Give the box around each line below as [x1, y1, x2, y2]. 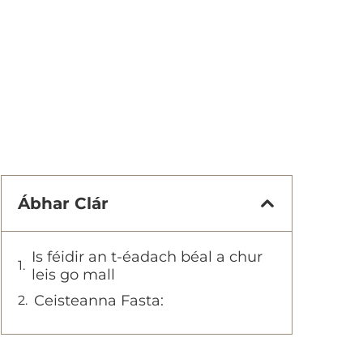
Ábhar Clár [18, 194, 109, 213]
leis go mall [32, 266, 115, 284]
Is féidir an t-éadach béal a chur [32, 248, 263, 266]
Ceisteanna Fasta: [34, 292, 164, 310]
